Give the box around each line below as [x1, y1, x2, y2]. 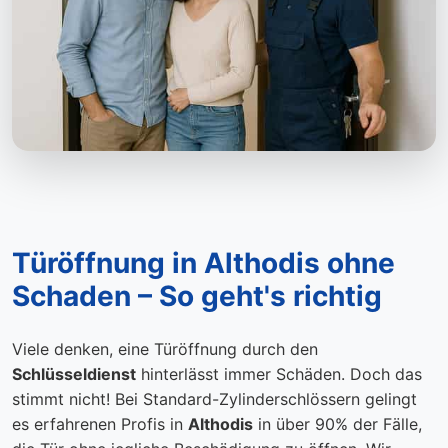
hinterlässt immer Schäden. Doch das [136, 364, 422, 385]
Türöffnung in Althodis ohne [12, 246, 395, 281]
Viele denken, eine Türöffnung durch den [12, 339, 318, 360]
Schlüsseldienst [12, 364, 136, 385]
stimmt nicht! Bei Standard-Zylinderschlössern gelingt [12, 389, 417, 410]
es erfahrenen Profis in [12, 414, 188, 435]
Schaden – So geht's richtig [12, 279, 382, 314]
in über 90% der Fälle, [253, 414, 422, 435]
